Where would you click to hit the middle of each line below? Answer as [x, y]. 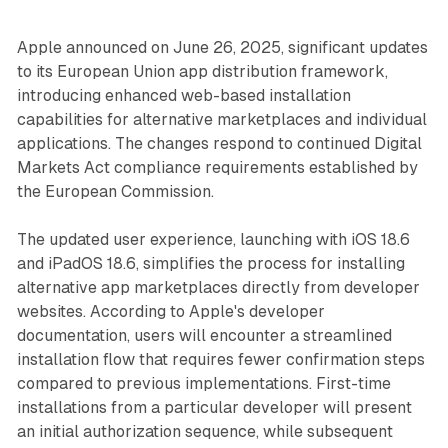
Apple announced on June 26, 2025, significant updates [222, 48]
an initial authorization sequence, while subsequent [204, 432]
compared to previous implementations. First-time [203, 384]
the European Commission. [115, 192]
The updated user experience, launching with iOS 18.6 [213, 240]
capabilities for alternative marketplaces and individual [221, 120]
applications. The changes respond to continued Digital [219, 144]
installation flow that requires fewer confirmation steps [220, 360]
